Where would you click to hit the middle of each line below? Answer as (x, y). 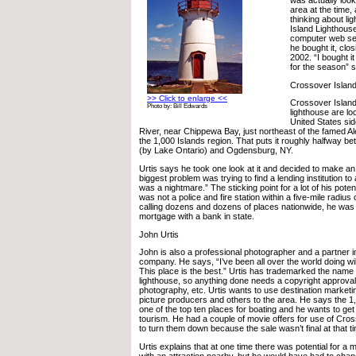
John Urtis (159, 234)
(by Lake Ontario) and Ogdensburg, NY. (216, 151)
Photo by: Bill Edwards (177, 106)
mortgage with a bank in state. (197, 216)
